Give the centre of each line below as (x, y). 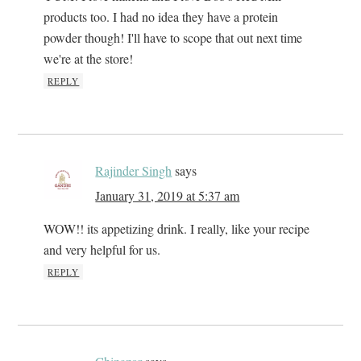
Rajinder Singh (134, 171)
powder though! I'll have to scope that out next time (173, 38)
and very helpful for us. (102, 250)
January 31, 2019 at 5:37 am (168, 196)
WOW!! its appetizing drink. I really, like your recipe (177, 229)
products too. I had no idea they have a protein (161, 17)
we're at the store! (89, 59)
